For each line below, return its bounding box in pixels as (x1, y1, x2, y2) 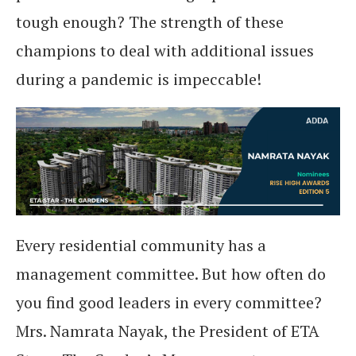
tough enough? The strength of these (16, 11, 284, 33)
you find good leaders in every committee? (16, 292, 322, 313)
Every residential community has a (16, 234, 266, 256)
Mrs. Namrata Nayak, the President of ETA (16, 320, 319, 342)
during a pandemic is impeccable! (16, 68, 261, 90)
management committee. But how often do (16, 263, 326, 284)
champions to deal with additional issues (16, 40, 314, 61)
